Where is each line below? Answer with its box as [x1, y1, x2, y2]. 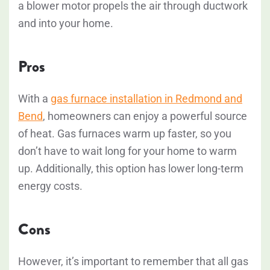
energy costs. [18, 180, 83, 193]
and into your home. [18, 17, 113, 30]
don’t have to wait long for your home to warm [18, 145, 237, 158]
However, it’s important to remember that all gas [18, 255, 248, 268]
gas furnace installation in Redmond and [51, 92, 242, 105]
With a [18, 92, 51, 105]
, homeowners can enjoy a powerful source [43, 110, 247, 123]
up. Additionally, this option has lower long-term [18, 162, 243, 175]
